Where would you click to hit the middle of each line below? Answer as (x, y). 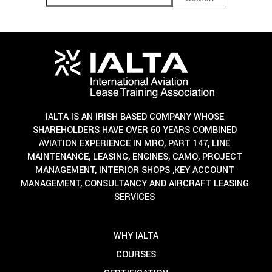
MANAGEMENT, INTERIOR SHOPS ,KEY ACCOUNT (134, 170)
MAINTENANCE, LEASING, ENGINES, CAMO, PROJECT (134, 157)
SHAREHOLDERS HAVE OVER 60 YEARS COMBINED (134, 130)
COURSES (136, 254)
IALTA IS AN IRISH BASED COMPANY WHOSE (134, 117)
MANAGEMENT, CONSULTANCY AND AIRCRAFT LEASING (134, 183)
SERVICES (134, 197)
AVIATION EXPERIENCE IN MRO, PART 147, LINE (134, 143)
